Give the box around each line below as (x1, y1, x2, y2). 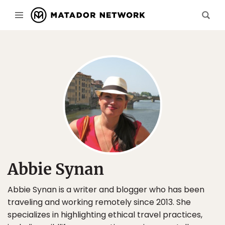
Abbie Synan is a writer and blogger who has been (8, 184, 204, 195)
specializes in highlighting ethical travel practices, (8, 209, 202, 220)
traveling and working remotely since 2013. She (8, 196, 191, 208)
